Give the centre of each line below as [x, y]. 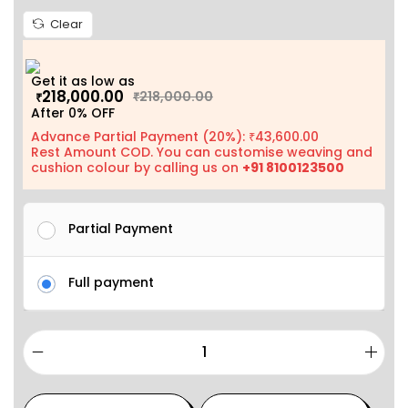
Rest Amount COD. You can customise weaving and [202, 152]
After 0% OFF [73, 113]
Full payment [111, 282]
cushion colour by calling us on [137, 167]
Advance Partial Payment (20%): [140, 136]
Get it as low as [87, 82]
